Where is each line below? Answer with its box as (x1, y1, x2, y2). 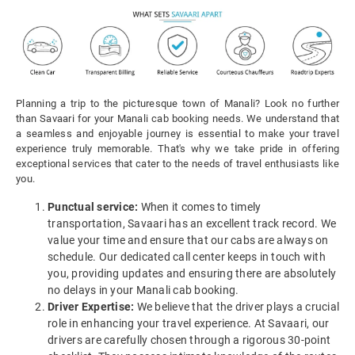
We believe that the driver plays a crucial (134, 300, 339, 314)
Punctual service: (48, 200, 139, 214)
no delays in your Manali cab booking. (48, 284, 239, 297)
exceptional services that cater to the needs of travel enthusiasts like (16, 158, 339, 170)
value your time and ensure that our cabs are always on (48, 234, 329, 247)
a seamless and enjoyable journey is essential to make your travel (16, 128, 339, 140)
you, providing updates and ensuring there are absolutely (48, 267, 336, 281)
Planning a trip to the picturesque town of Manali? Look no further (16, 97, 339, 110)
